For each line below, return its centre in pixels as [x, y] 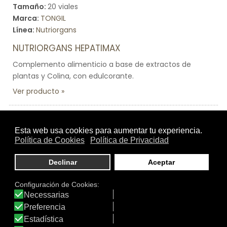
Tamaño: [30, 7]
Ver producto [36, 91]
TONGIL [53, 18]
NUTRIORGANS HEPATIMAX [67, 48]
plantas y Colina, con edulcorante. [73, 76]
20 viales [63, 7]
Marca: [27, 18]
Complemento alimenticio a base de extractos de [102, 64]
